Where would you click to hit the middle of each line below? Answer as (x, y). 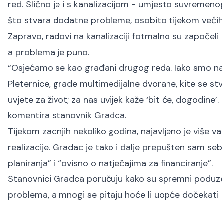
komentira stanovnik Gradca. (67, 115)
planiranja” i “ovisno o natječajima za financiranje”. (110, 163)
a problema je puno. (49, 52)
